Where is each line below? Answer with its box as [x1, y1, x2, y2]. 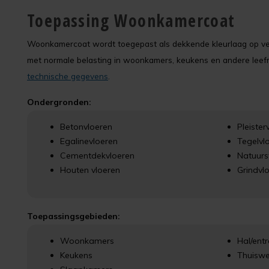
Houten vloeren [60, 165, 120, 175]
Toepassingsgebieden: [27, 211, 120, 222]
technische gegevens [27, 71, 108, 81]
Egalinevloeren [60, 136, 118, 147]
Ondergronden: [27, 97, 91, 107]
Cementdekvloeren [60, 150, 134, 161]
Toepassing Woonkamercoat [27, 9, 235, 32]
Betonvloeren [60, 121, 112, 132]
